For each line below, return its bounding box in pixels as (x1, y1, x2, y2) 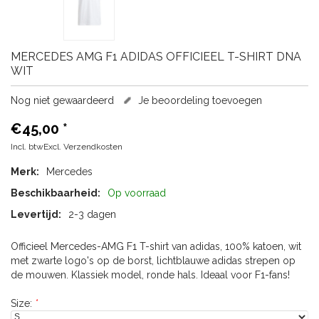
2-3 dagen (68, 209, 116, 221)
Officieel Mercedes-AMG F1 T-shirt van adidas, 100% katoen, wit (11, 241, 301, 253)
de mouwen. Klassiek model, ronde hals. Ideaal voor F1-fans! (11, 269, 290, 281)
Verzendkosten (63, 142, 122, 152)
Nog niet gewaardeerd (11, 95, 114, 107)
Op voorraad (108, 187, 166, 199)
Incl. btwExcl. (11, 142, 63, 152)
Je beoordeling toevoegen (138, 95, 262, 107)
